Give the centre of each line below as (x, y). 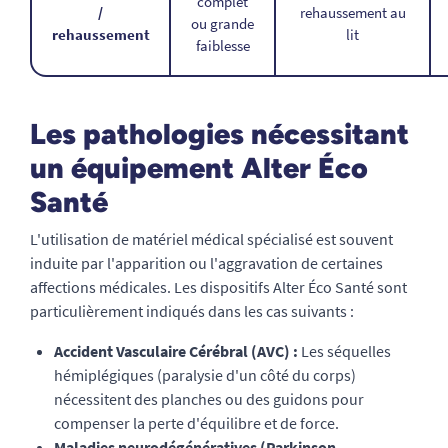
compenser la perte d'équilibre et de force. (196, 423)
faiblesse (222, 45)
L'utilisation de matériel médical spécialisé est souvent (211, 239)
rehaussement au (352, 12)
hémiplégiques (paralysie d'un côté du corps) (205, 375)
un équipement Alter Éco (199, 168)
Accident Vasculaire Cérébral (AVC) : (176, 351)
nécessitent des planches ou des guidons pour (209, 399)
